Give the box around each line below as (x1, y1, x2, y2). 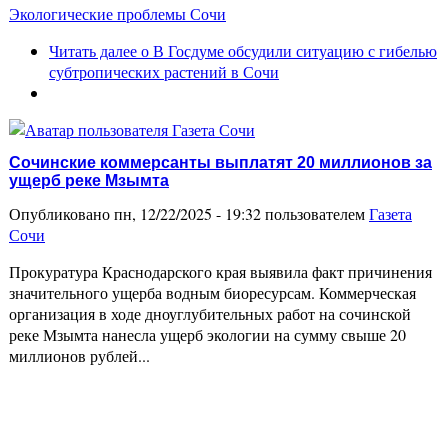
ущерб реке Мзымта (9, 171, 169, 189)
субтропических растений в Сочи (49, 61, 279, 83)
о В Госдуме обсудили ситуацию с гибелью (137, 40, 437, 62)
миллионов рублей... (9, 344, 150, 366)
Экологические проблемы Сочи (9, 3, 226, 25)
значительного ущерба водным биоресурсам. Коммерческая (9, 281, 416, 303)
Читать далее (49, 40, 137, 62)
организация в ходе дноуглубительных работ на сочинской (9, 302, 411, 324)
